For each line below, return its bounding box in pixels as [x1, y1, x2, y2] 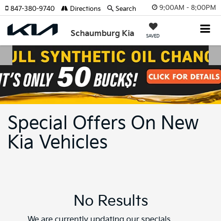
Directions [68, 5, 101, 13]
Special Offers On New [7, 113, 199, 135]
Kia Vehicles [7, 132, 108, 154]
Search [115, 5, 136, 13]
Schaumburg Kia [71, 29, 135, 38]
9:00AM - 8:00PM [159, 3, 216, 12]
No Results [73, 192, 148, 211]
